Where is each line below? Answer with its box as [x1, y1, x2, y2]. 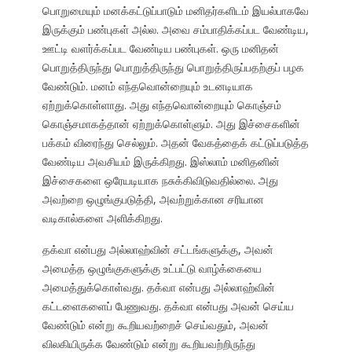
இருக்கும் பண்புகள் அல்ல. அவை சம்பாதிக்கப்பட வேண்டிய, [42, 22, 309, 38]
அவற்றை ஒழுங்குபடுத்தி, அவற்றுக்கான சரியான [42, 192, 264, 207]
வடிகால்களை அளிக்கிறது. [42, 211, 163, 226]
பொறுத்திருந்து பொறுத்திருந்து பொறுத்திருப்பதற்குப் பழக [42, 60, 304, 75]
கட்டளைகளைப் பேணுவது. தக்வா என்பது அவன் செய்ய [42, 299, 294, 314]
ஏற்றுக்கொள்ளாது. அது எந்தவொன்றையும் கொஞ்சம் [42, 97, 281, 113]
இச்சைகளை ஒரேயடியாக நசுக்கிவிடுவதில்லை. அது [42, 173, 278, 189]
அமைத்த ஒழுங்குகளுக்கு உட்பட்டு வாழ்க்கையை [42, 261, 262, 277]
